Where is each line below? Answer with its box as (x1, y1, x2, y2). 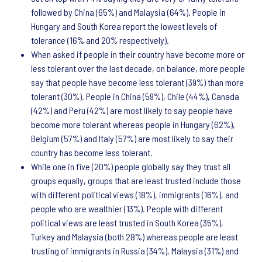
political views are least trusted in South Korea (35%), (31, 217, 223, 228)
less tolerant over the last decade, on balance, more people (31, 63, 245, 74)
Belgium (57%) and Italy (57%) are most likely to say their (31, 133, 233, 144)
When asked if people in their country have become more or (31, 49, 244, 60)
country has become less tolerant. (31, 147, 153, 158)
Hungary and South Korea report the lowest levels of (31, 20, 217, 32)
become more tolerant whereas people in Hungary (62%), (31, 119, 235, 130)
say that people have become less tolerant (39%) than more (31, 77, 244, 88)
